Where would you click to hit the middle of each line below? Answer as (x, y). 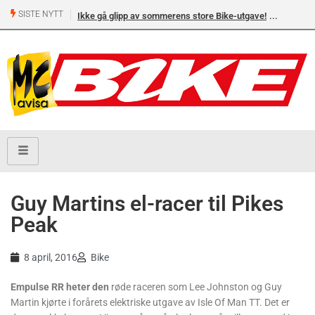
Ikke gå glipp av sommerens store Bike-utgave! (172, 16)
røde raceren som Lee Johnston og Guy (195, 287)
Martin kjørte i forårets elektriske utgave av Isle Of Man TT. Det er (150, 302)
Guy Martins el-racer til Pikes (147, 203)
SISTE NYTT (40, 14)
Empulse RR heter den (60, 287)
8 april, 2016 (51, 257)
